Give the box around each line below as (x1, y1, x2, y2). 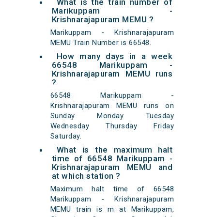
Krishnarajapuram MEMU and (51, 162, 173, 172)
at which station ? (51, 171, 121, 181)
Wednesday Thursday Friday (50, 122, 174, 131)
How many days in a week (56, 51, 173, 62)
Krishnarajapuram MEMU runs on (50, 101, 174, 110)
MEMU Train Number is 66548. (50, 38, 152, 47)
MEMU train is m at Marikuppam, (50, 205, 174, 214)
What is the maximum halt (56, 145, 173, 155)
